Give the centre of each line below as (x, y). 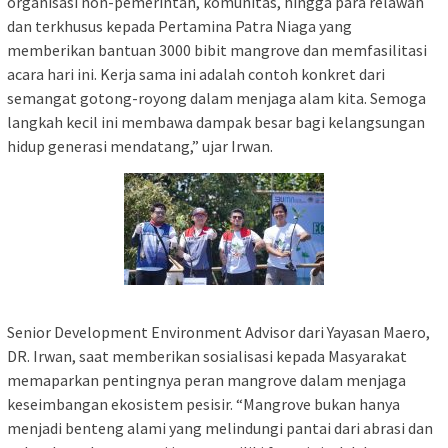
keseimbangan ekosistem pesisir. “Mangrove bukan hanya (203, 403)
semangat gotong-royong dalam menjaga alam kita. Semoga (216, 97)
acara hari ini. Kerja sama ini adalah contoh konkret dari (196, 73)
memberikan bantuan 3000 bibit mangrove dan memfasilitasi (217, 49)
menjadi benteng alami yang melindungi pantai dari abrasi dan (220, 427)
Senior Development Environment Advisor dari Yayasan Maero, (218, 331)
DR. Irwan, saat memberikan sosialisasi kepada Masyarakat (207, 355)
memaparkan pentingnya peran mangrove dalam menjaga (206, 379)
